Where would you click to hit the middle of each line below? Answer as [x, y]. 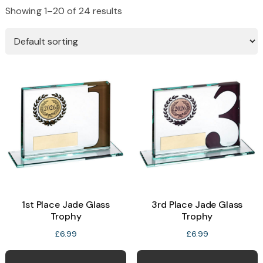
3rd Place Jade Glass [197, 205]
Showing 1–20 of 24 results [64, 11]
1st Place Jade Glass [66, 205]
